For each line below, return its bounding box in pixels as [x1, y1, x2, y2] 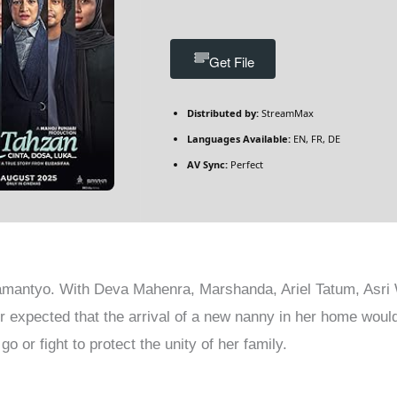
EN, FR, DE [291, 131, 340, 145]
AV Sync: [187, 157, 228, 171]
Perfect [228, 157, 263, 171]
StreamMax [259, 105, 314, 120]
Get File [209, 51, 254, 71]
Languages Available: [187, 131, 291, 145]
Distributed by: [187, 105, 259, 120]
